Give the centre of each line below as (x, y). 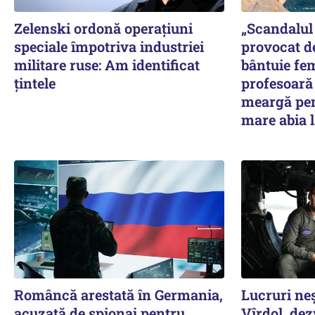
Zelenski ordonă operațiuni (103, 28)
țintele (35, 83)
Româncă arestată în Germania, (118, 294)
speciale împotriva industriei (109, 46)
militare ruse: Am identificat (107, 64)
